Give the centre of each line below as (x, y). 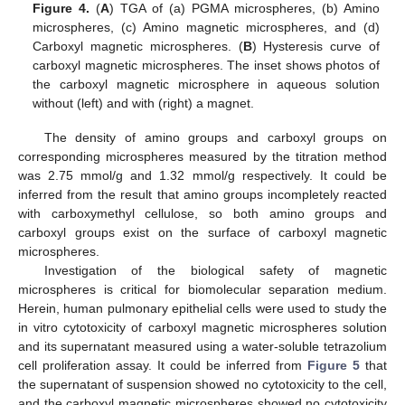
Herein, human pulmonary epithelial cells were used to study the (202, 309)
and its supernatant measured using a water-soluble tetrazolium (202, 347)
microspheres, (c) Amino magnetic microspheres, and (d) (206, 28)
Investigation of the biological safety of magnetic (215, 271)
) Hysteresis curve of (316, 47)
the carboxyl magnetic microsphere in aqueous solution (206, 85)
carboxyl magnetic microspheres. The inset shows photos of (206, 66)
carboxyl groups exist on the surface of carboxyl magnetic (202, 233)
